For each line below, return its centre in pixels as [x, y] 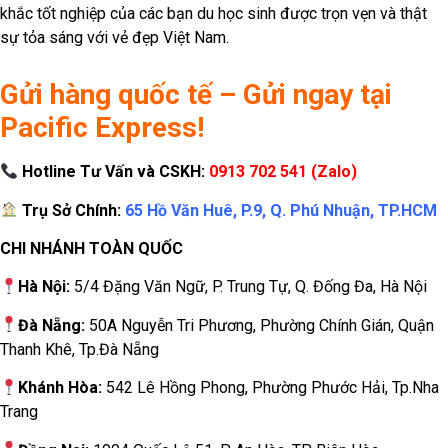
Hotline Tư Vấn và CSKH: [114, 172]
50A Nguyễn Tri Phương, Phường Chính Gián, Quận [260, 325]
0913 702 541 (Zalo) [283, 172]
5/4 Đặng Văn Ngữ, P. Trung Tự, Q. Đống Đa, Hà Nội [249, 287]
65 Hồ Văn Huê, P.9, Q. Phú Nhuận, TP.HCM [281, 210]
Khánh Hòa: [60, 388]
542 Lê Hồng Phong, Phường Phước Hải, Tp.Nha [271, 388]
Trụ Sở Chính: [72, 210]
